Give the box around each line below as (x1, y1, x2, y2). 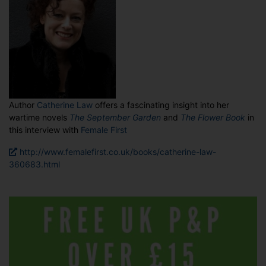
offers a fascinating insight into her (93, 100, 229, 110)
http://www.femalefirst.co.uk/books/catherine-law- (17, 147, 216, 157)
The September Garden (69, 112, 161, 123)
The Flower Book (180, 112, 245, 123)
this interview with (9, 125, 81, 135)
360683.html (9, 159, 60, 170)
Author (9, 100, 37, 110)
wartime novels (9, 112, 69, 123)
